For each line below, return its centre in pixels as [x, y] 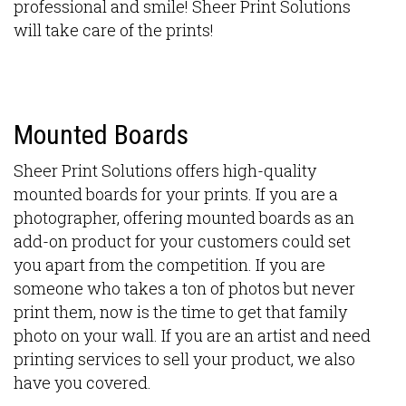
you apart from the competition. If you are [169, 265]
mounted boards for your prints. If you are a [176, 194]
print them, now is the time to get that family [180, 312]
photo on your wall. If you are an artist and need [192, 335]
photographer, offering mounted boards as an [184, 217]
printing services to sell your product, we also [184, 359]
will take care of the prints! [114, 30]
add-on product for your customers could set [182, 241]
